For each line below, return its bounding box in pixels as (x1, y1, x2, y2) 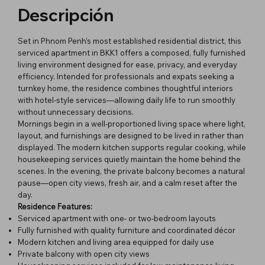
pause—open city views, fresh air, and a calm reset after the (18, 177, 237, 188)
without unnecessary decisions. (18, 106, 134, 117)
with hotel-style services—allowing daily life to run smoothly (18, 95, 235, 105)
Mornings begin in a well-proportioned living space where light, (18, 118, 245, 128)
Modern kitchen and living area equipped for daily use (18, 237, 214, 247)
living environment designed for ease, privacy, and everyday (18, 59, 237, 69)
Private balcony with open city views (18, 248, 150, 258)
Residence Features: (18, 201, 92, 211)
